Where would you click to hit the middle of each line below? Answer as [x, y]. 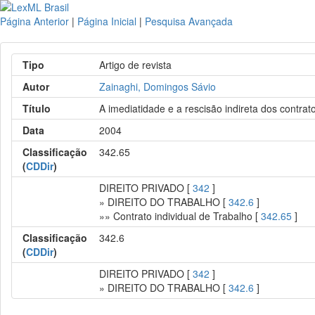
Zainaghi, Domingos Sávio [158, 86]
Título [37, 108]
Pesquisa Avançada [189, 21]
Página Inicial [107, 21]
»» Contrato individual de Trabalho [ [180, 216]
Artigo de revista [136, 65]
